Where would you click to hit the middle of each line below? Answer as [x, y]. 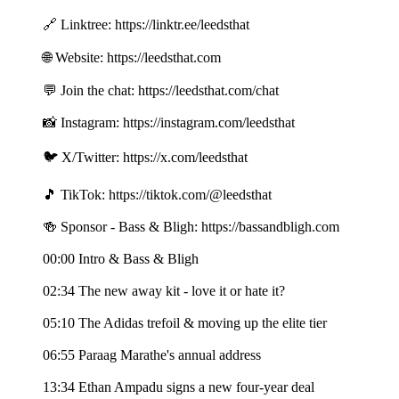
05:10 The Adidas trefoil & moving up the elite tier [185, 323]
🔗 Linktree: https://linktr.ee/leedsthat [146, 25]
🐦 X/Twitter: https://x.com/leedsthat [145, 158]
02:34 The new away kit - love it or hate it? [164, 291]
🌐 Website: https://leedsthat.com [132, 58]
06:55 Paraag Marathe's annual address [152, 355]
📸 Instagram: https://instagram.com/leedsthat [169, 123]
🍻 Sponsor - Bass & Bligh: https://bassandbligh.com [191, 227]
